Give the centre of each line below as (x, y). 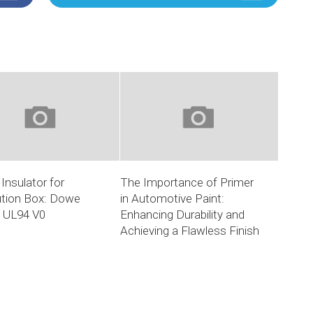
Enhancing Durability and (183, 215)
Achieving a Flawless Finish (190, 231)
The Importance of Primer (187, 183)
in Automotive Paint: (173, 199)
